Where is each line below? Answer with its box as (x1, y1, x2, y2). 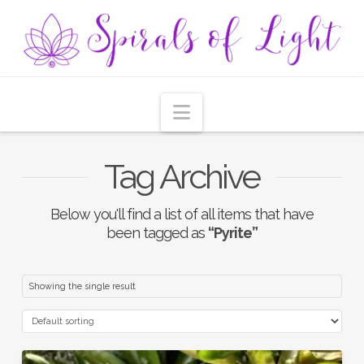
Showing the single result (28, 280, 136, 292)
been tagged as (106, 223, 208, 241)
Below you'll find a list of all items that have (50, 205, 314, 223)
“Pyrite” (207, 223, 258, 241)
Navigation (189, 98, 287, 123)
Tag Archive (104, 156, 260, 197)
